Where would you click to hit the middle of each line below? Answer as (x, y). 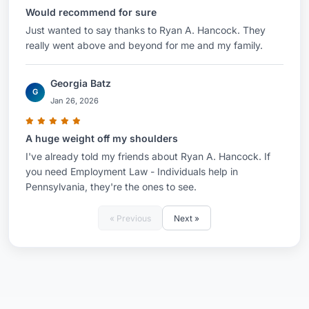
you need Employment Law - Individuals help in (132, 171)
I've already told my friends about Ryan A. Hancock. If (148, 156)
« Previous (130, 218)
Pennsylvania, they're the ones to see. (111, 187)
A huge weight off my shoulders (102, 138)
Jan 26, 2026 (74, 101)
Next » (187, 218)
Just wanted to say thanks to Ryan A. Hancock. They (146, 30)
